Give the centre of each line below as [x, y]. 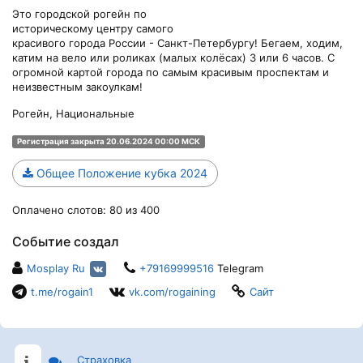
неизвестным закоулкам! [77, 86]
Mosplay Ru [56, 268]
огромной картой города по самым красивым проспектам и [171, 72]
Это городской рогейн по [79, 13]
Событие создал [66, 241]
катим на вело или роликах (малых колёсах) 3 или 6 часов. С [173, 57]
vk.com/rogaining [172, 291]
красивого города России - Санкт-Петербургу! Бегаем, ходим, [177, 43]
